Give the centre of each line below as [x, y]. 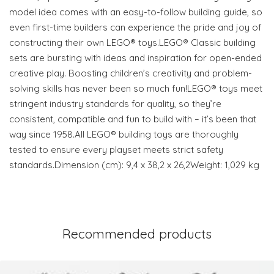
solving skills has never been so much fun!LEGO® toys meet [136, 88]
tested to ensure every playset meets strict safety [116, 150]
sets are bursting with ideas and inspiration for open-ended [135, 58]
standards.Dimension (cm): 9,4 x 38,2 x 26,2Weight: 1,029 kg [134, 165]
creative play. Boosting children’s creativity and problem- [131, 73]
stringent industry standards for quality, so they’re [115, 104]
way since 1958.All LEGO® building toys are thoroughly [124, 134]
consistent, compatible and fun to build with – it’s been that [133, 119]
